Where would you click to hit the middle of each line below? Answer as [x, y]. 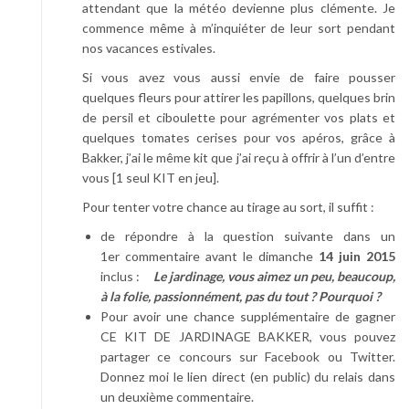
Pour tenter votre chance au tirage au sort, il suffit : [228, 206]
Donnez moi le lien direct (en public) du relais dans [248, 376]
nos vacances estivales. [149, 47]
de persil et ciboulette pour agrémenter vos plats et [239, 117]
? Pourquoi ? [346, 296]
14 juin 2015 [357, 256]
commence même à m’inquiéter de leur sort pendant [239, 27]
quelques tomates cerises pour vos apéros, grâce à [239, 137]
